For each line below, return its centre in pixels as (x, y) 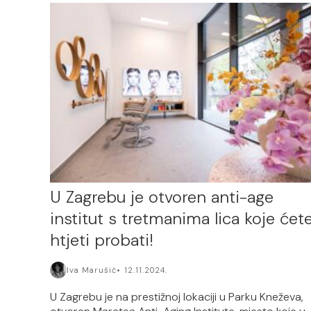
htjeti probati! (102, 239)
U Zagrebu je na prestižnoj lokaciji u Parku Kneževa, (177, 296)
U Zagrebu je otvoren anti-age (162, 196)
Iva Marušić (92, 270)
